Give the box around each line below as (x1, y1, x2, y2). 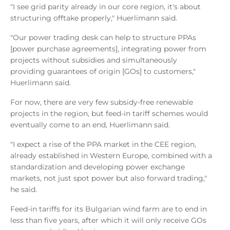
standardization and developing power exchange (10, 162, 185, 171)
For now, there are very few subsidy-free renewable (10, 97, 193, 107)
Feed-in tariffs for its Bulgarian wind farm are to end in (10, 204, 207, 214)
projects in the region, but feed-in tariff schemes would (10, 108, 208, 118)
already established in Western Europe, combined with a (10, 150, 212, 160)
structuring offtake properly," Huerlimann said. (10, 13, 177, 23)
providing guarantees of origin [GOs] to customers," (10, 66, 196, 76)
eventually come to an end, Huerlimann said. (10, 120, 170, 129)
